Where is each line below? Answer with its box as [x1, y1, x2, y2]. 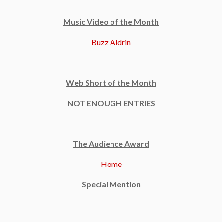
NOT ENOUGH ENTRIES [67, 98, 155, 108]
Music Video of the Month [63, 16, 159, 26]
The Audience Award [73, 138, 149, 148]
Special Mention [81, 179, 141, 189]
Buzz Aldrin [91, 37, 131, 47]
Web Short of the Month [66, 77, 156, 87]
